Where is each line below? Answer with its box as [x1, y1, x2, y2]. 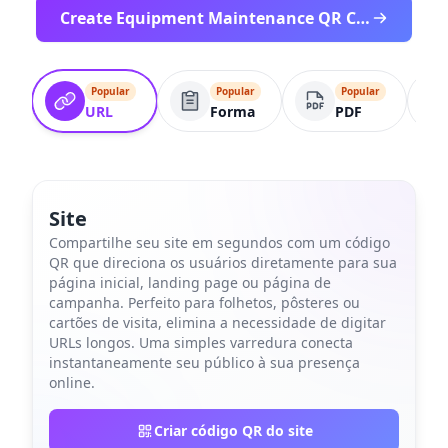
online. [49, 373, 95, 392]
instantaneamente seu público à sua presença [49, 353, 360, 372]
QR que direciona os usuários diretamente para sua [49, 253, 397, 272]
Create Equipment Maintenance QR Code [356, 7, 370, 29]
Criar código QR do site [153, 421, 313, 440]
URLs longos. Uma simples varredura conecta [49, 333, 353, 352]
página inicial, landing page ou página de [49, 273, 331, 292]
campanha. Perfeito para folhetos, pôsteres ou [49, 293, 360, 312]
